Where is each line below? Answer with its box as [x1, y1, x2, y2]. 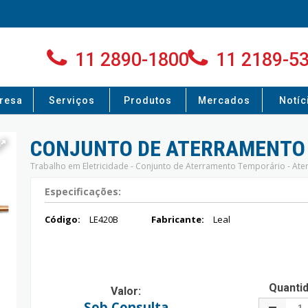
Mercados [198, 95, 250, 106]
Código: [45, 213, 82, 225]
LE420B [89, 213, 118, 225]
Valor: [111, 285, 141, 298]
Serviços [48, 95, 95, 106]
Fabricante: [151, 213, 206, 225]
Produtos [124, 95, 172, 106]
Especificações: [45, 185, 121, 198]
